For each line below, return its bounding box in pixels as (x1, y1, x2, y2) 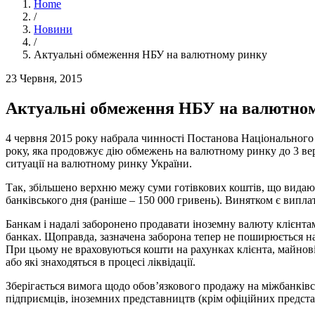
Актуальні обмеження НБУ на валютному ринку (34, 49, 267, 60)
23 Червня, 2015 (6, 72, 82, 84)
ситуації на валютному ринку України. (6, 157, 192, 169)
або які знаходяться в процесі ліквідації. (6, 255, 195, 268)
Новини (34, 23, 72, 35)
